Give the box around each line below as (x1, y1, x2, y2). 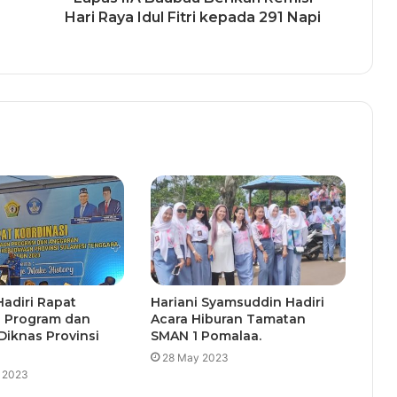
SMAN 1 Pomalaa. (150, 328, 261, 345)
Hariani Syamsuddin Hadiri (150, 294, 324, 311)
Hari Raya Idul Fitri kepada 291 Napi (65, 9, 321, 27)
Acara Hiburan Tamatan (150, 311, 306, 328)
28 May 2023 (161, 351, 229, 365)
